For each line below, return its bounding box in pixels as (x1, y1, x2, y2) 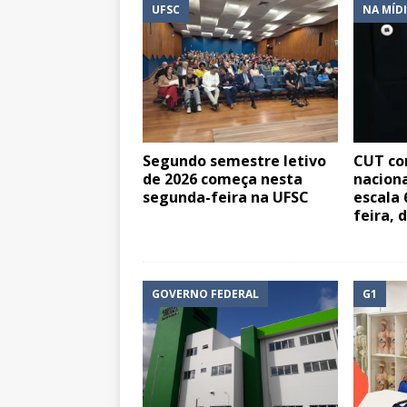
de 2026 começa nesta (143, 169, 303, 190)
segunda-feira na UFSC (143, 187, 309, 208)
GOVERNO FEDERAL (152, 285, 259, 302)
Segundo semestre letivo (143, 151, 326, 172)
